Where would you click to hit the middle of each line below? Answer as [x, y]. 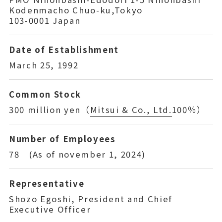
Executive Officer [50, 209]
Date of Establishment [64, 50]
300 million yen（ [49, 109]
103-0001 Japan [45, 20]
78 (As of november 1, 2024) [77, 154]
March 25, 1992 [44, 65]
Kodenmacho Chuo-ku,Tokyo [76, 10]
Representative [47, 184]
